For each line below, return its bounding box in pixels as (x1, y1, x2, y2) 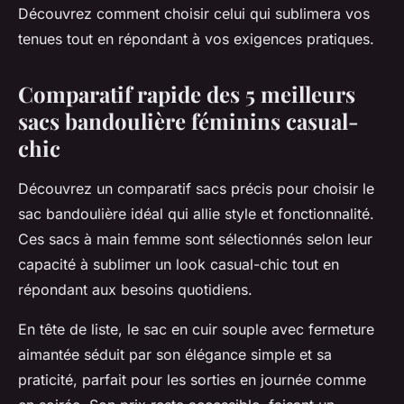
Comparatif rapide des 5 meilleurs (18, 79, 355, 109)
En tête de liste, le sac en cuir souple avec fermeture (18, 320, 374, 339)
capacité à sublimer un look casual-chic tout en (18, 255, 339, 274)
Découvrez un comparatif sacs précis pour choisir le (18, 179, 374, 198)
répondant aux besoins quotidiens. (18, 280, 252, 299)
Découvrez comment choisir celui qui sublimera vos (18, 5, 370, 23)
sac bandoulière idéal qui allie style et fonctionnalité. (18, 205, 374, 224)
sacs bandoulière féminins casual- (18, 106, 359, 136)
